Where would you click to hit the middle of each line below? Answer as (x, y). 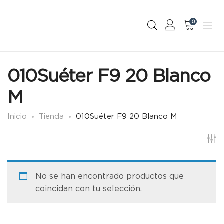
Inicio (17, 116)
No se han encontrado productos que (110, 176)
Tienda (51, 116)
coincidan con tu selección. (89, 189)
